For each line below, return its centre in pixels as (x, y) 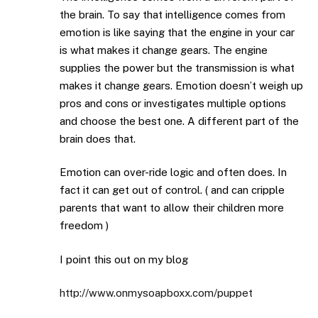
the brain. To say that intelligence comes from (172, 14)
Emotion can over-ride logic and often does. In (173, 172)
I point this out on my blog (124, 259)
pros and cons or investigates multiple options (173, 103)
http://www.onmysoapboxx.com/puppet (156, 293)
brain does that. (98, 138)
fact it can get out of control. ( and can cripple (172, 190)
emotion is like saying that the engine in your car (177, 32)
